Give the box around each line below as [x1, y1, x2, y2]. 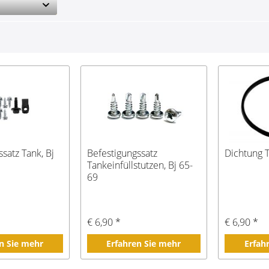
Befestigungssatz [86, 147, 157, 160]
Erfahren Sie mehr [106, 238, 181, 250]
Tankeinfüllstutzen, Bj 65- [86, 159, 193, 172]
